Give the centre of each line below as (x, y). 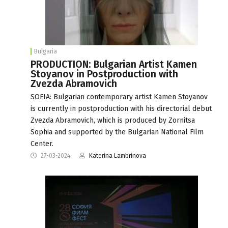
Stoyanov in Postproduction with (104, 74)
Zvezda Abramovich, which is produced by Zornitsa (113, 120)
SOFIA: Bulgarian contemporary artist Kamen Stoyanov (119, 97)
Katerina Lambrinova (118, 155)
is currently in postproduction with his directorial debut (121, 108)
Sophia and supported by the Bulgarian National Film (117, 132)
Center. (42, 144)
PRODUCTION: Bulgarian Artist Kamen (114, 64)
